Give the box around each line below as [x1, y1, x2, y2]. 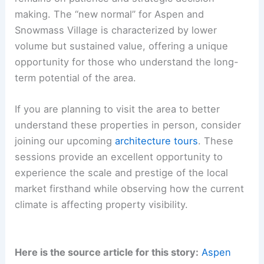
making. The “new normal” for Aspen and [15, 8, 204, 21]
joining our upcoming [15, 135, 115, 147]
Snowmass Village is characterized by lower [15, 24, 217, 37]
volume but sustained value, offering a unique [15, 40, 229, 52]
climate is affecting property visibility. [15, 199, 189, 211]
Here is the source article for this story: [15, 246, 199, 258]
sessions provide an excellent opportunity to [15, 151, 223, 163]
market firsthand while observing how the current [15, 183, 245, 195]
